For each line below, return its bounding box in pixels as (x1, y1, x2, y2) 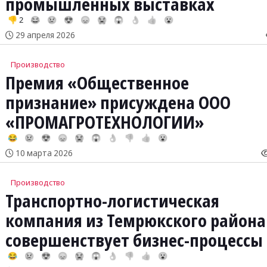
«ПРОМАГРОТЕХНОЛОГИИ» (5, 111, 204, 134)
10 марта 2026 (13, 147, 73, 159)
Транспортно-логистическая (5, 190, 219, 213)
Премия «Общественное (5, 72, 189, 95)
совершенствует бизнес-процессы (5, 229, 263, 252)
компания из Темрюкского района (5, 209, 266, 232)
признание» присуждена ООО (5, 91, 231, 114)
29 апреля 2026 (13, 29, 75, 41)
